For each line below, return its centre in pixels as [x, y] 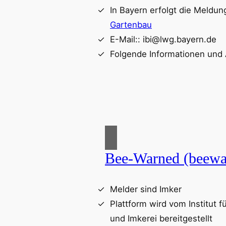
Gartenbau [131, 24]
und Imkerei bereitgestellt [161, 219]
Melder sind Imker [146, 189]
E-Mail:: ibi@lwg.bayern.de [163, 39]
